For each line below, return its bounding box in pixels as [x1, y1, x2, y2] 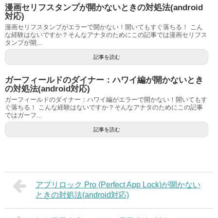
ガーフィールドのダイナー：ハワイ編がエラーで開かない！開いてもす [5, 95, 207, 103]
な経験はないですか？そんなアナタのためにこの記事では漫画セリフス [5, 31, 207, 38]
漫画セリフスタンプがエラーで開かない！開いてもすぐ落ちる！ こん [5, 23, 203, 31]
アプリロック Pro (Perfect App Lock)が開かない [35, 180, 200, 189]
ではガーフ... [5, 111, 42, 119]
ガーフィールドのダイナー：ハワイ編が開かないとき [5, 75, 203, 85]
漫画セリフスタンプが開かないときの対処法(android [5, 2, 203, 12]
